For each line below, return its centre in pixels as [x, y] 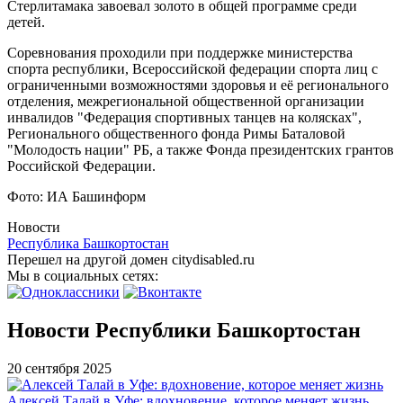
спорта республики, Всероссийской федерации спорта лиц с [193, 68]
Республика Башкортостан [88, 243]
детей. [26, 22]
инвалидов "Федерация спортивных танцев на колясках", [184, 117]
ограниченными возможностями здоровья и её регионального [198, 85]
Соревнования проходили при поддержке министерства [180, 52]
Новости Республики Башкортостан [184, 330]
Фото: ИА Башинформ [76, 196]
